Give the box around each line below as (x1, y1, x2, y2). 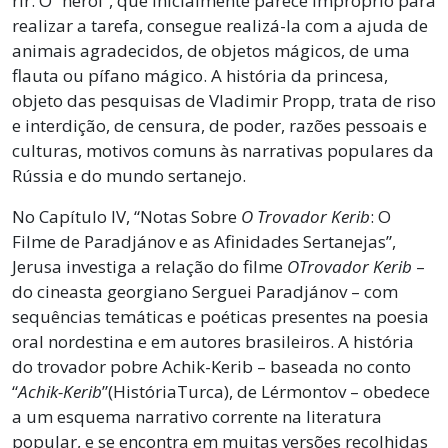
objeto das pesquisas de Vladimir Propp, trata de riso (12, 88, 436, 112)
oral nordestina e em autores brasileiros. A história (12, 329, 414, 353)
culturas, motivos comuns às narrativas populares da (12, 138, 434, 162)
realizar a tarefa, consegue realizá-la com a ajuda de (12, 13, 428, 37)
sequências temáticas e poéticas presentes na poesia (12, 304, 429, 328)
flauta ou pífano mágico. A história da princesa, (12, 63, 388, 87)
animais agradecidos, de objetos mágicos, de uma (12, 38, 410, 62)
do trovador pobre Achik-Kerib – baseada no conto (12, 354, 411, 378)
